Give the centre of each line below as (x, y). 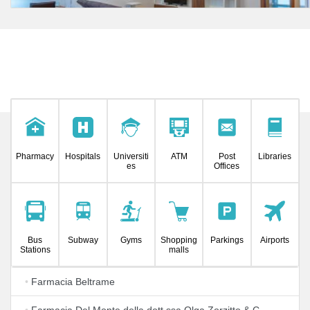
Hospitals (83, 156)
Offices (227, 166)
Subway (83, 240)
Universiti (131, 156)
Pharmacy (35, 156)
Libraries (275, 156)
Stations (35, 250)
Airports (275, 240)
